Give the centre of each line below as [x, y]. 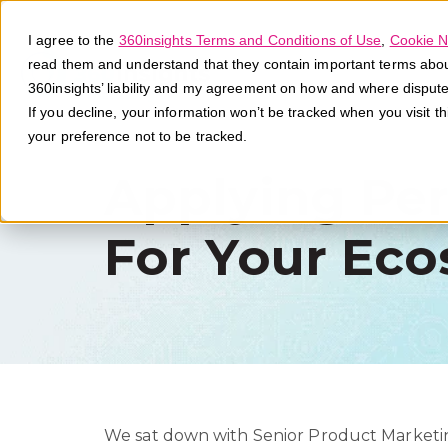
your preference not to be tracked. [138, 136]
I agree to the [73, 40]
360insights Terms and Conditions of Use [250, 40]
